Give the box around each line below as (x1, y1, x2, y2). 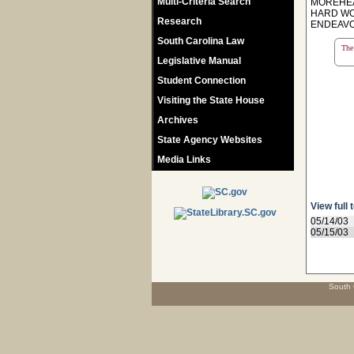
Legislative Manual (157, 55, 241, 66)
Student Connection (157, 75, 246, 86)
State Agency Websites (157, 134, 262, 145)
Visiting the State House (157, 95, 265, 106)
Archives (157, 115, 198, 126)
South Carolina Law (157, 36, 244, 47)
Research (157, 16, 201, 27)
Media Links (157, 154, 211, 165)
